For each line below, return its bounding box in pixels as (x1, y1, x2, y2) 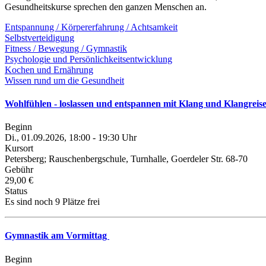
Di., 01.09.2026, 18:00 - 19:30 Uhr (5, 132, 137, 143)
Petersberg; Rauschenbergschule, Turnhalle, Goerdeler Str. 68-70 (5, 154, 248, 164)
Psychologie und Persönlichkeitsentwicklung (5, 53, 172, 64)
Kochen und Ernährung (5, 64, 93, 75)
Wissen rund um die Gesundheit (5, 75, 124, 85)
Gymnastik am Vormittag (5, 230, 109, 241)
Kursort (5, 143, 33, 154)
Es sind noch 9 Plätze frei (5, 197, 100, 207)
